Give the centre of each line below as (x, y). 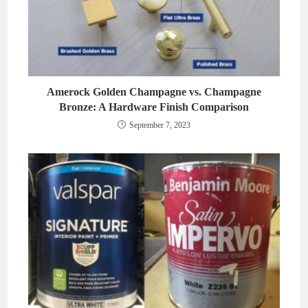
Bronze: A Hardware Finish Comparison (154, 107)
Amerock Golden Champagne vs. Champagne (154, 92)
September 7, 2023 (160, 125)
